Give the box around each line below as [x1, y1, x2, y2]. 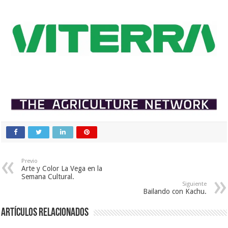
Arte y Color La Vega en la [21, 164, 103, 173]
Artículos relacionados [1, 207, 89, 219]
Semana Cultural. [21, 173, 75, 181]
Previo [21, 158, 38, 165]
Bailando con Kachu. [142, 187, 207, 196]
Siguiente [182, 181, 207, 188]
